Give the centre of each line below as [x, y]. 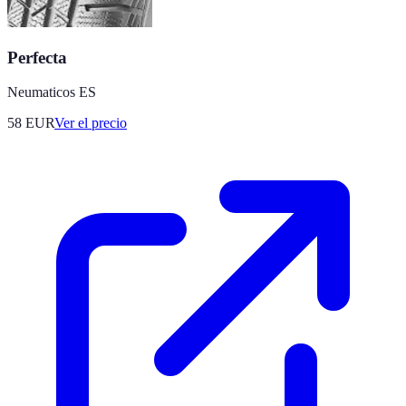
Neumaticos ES [52, 92]
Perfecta [37, 57]
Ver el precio [91, 123]
